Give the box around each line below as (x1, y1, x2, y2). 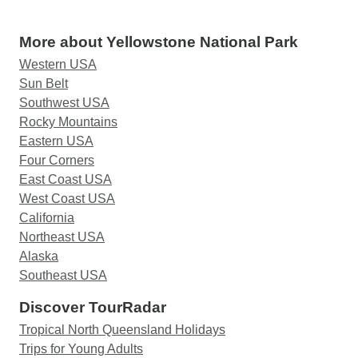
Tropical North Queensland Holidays (19, 323, 225, 336)
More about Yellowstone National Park (19, 34, 298, 50)
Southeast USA (19, 268, 107, 282)
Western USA (19, 58, 97, 71)
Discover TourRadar (19, 299, 166, 316)
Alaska (19, 249, 58, 263)
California (19, 211, 74, 225)
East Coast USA (19, 173, 112, 186)
